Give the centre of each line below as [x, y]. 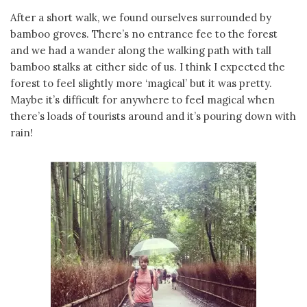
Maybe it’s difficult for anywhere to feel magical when [143, 100]
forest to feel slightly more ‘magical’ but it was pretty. [141, 83]
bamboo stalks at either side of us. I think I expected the [148, 67]
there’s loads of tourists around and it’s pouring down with [153, 116]
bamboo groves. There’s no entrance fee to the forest [144, 34]
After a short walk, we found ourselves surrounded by [141, 17]
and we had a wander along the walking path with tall [141, 50]
